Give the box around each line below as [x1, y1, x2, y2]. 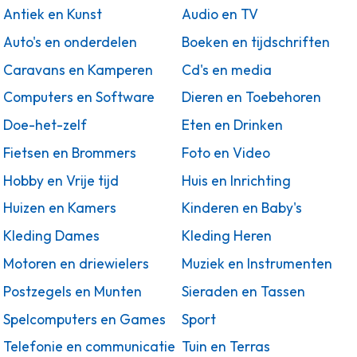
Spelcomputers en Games [3, 310, 166, 328]
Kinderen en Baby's [182, 199, 302, 218]
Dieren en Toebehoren [182, 88, 321, 107]
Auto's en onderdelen [3, 33, 137, 51]
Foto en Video [182, 143, 270, 162]
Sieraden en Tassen [182, 282, 305, 300]
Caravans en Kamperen [3, 61, 153, 79]
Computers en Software [3, 88, 155, 107]
